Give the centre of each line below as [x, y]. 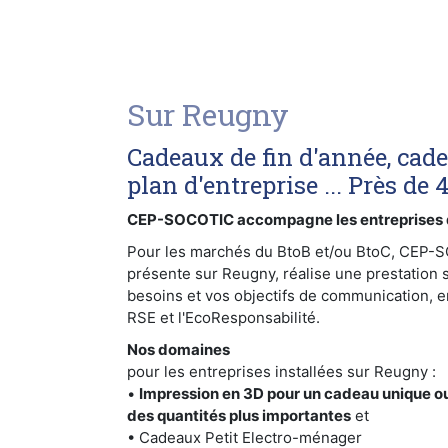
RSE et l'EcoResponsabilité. [223, 318]
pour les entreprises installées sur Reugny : [281, 372]
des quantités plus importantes [239, 416]
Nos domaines [178, 350]
